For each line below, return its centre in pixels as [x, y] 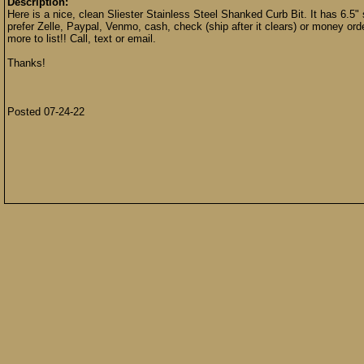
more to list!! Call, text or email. [82, 39]
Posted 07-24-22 [46, 112]
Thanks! [26, 63]
